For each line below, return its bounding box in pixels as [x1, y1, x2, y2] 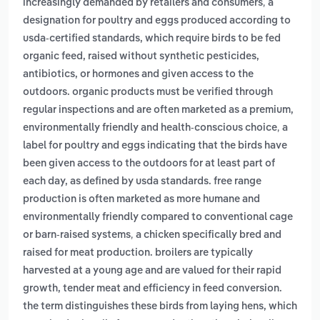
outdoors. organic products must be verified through [23, 87, 273, 98]
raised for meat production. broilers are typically [23, 248, 253, 259]
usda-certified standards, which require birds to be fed [23, 34, 281, 44]
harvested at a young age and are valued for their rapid [23, 266, 281, 276]
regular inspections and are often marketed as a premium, [23, 105, 294, 116]
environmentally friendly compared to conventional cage [23, 212, 293, 223]
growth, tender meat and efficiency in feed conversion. [23, 284, 282, 294]
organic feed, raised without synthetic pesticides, [23, 51, 259, 62]
